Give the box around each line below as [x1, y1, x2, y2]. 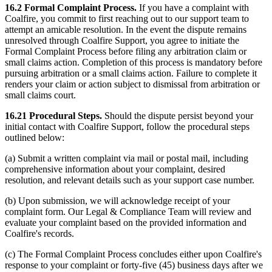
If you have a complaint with [139, 2, 249, 13]
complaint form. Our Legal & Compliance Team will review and [5, 206, 251, 217]
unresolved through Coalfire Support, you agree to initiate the [5, 35, 239, 46]
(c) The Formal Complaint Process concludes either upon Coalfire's [5, 249, 262, 260]
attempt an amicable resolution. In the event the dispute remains [5, 24, 246, 35]
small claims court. [5, 90, 76, 101]
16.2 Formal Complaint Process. [5, 2, 139, 13]
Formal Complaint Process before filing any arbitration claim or [5, 46, 246, 57]
